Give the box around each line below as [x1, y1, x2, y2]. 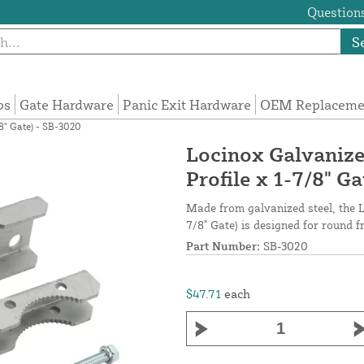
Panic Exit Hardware [123, 96, 252, 114]
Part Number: [186, 239, 260, 253]
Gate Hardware [19, 96, 115, 114]
